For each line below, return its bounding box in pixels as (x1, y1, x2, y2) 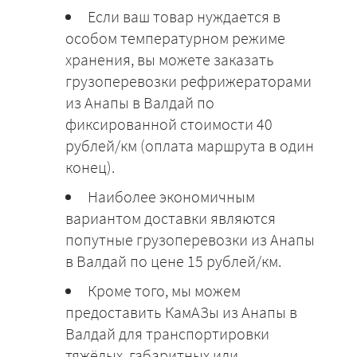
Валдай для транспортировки (65, 324, 269, 344)
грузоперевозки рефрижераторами (65, 71, 312, 92)
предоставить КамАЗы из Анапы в (65, 302, 297, 323)
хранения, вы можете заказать (65, 49, 274, 70)
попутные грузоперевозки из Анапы (65, 229, 315, 250)
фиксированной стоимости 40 (65, 114, 273, 135)
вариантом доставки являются (65, 208, 276, 229)
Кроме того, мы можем (88, 280, 241, 301)
